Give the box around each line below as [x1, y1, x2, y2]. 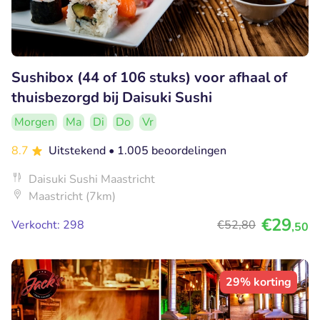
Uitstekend [49, 142, 109, 159]
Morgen [14, 114, 54, 130]
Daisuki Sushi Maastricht [29, 171, 155, 187]
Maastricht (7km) [29, 188, 116, 204]
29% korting [226, 274, 291, 290]
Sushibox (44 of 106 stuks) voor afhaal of [11, 67, 287, 87]
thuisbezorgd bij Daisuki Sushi [11, 87, 212, 107]
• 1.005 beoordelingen [109, 142, 226, 159]
